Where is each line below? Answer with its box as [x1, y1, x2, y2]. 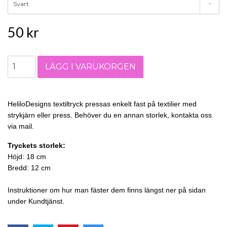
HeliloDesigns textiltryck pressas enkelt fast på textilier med [8, 100, 197, 108]
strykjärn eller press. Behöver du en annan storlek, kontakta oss [8, 111, 212, 120]
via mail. [8, 122, 34, 131]
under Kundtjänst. [8, 197, 64, 206]
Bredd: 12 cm [8, 164, 51, 172]
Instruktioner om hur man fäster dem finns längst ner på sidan [8, 186, 206, 195]
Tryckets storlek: [8, 141, 67, 150]
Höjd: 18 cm [8, 153, 46, 161]
